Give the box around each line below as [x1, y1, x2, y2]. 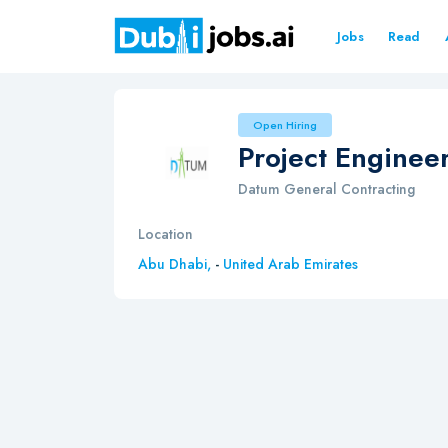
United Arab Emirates [223, 254, 358, 274]
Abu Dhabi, [138, 254, 215, 274]
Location [138, 224, 193, 244]
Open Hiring [253, 117, 317, 133]
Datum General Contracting [238, 179, 415, 199]
